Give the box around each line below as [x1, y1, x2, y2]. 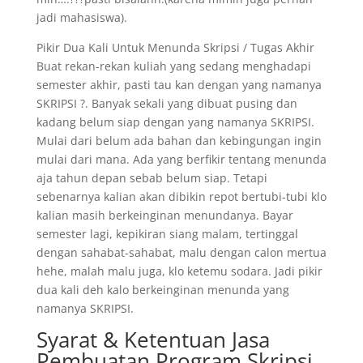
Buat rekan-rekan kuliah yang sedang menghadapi [36, 58, 311, 74]
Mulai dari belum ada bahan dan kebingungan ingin [36, 133, 322, 148]
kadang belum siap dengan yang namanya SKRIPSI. [36, 114, 314, 130]
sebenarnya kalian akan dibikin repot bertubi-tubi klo [36, 189, 327, 204]
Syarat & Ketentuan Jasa [36, 325, 270, 354]
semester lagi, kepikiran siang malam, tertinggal [36, 226, 298, 241]
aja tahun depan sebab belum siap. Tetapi [36, 170, 267, 186]
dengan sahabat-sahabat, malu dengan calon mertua [36, 245, 327, 260]
